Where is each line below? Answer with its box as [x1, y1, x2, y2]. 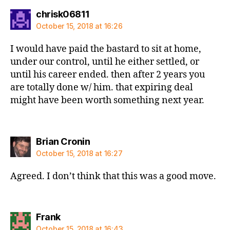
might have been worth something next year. [10, 94, 204, 106]
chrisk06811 [36, 9, 90, 20]
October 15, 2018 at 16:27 [36, 148, 123, 158]
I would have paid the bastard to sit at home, [10, 43, 201, 55]
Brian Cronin [36, 136, 90, 147]
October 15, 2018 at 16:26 [36, 22, 123, 30]
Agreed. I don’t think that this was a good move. [10, 170, 216, 182]
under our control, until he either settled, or [10, 56, 199, 68]
